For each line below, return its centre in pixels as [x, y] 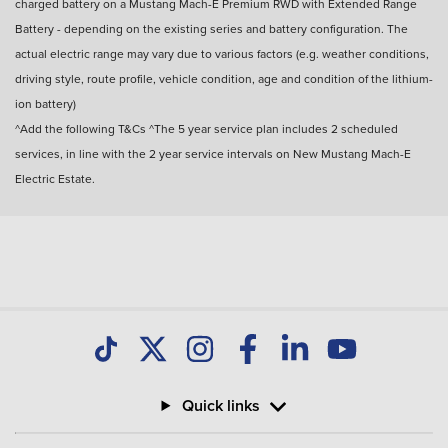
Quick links [221, 405]
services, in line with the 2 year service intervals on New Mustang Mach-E [213, 153]
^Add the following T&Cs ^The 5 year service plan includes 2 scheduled [206, 128]
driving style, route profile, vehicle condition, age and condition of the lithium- [224, 78]
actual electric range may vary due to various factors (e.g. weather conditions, [222, 53]
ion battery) [45, 103]
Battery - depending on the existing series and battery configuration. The [211, 28]
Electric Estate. [55, 178]
